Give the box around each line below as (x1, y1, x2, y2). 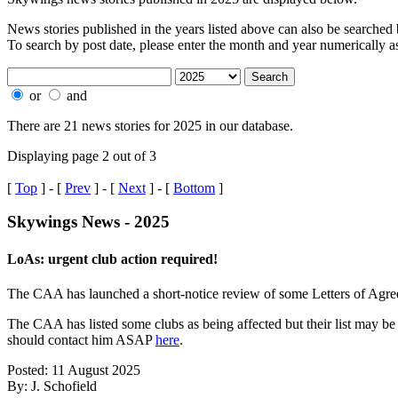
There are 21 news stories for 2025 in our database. (7, 117, 293, 133)
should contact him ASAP (7, 331, 155, 347)
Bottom (173, 179, 215, 195)
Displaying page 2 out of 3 (7, 147, 156, 163)
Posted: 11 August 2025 (7, 362, 140, 378)
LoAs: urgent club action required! (7, 251, 218, 267)
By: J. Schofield (7, 378, 97, 394)
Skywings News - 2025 (7, 212, 170, 232)
